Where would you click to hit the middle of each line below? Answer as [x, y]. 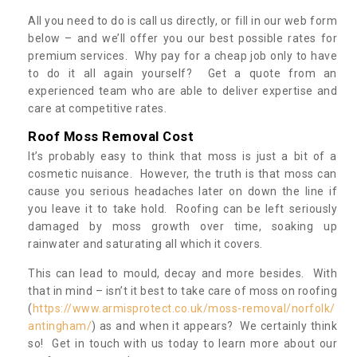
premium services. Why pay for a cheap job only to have [182, 55]
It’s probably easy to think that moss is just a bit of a [182, 156]
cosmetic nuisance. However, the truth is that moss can [182, 173]
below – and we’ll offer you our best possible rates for [182, 38]
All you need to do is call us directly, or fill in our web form [182, 20]
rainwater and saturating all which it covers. [147, 243]
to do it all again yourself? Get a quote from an [182, 73]
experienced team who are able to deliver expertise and [182, 90]
